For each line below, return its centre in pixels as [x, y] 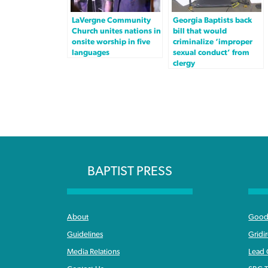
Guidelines [85, 234]
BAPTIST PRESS [130, 171]
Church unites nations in [116, 31]
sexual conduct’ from [211, 53]
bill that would [200, 31]
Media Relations [93, 252]
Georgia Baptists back [212, 21]
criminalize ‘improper [213, 42]
